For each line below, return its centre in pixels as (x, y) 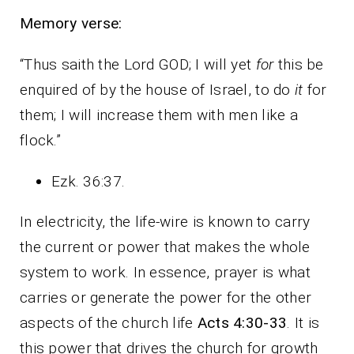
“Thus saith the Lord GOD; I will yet (138, 64)
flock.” (40, 140)
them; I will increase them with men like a (159, 115)
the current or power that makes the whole (165, 247)
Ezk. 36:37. (88, 181)
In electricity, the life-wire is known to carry (165, 221)
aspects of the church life (109, 322)
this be (299, 64)
